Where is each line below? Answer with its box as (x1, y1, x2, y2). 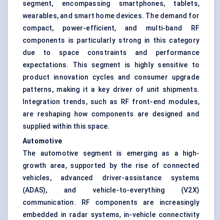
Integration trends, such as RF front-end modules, (23, 98, 199, 106)
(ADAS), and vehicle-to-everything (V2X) (23, 186, 199, 194)
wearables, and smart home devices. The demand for (23, 12, 199, 20)
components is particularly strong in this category (23, 36, 199, 45)
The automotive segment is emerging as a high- (23, 149, 199, 158)
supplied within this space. (23, 122, 110, 131)
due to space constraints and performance (23, 49, 199, 57)
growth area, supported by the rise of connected (23, 162, 199, 170)
